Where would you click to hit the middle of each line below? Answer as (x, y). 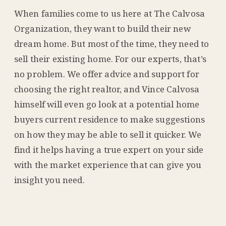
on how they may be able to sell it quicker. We (108, 134)
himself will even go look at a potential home (107, 104)
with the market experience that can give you (108, 164)
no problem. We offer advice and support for (107, 74)
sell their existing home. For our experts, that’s (110, 59)
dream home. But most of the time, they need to (112, 43)
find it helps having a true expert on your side (109, 149)
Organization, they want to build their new (102, 28)
